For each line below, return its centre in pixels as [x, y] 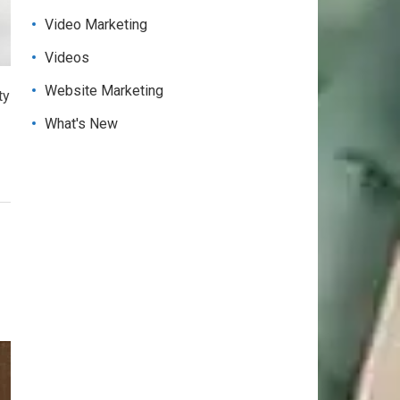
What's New [81, 124]
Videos [67, 58]
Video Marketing [96, 25]
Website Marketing [104, 91]
